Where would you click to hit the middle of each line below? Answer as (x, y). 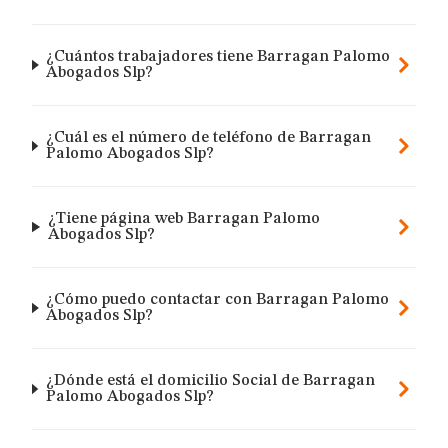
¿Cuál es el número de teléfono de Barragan (208, 138)
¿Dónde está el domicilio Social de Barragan (210, 381)
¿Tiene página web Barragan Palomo (183, 219)
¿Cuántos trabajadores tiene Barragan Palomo (218, 57)
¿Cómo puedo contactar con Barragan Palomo (218, 300)
